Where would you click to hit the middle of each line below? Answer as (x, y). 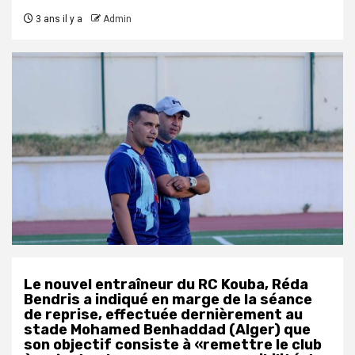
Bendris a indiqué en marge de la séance (168, 299)
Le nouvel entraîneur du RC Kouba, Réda (166, 284)
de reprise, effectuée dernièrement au (163, 314)
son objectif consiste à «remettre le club (173, 344)
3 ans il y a (58, 19)
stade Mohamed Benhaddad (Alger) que (167, 329)
